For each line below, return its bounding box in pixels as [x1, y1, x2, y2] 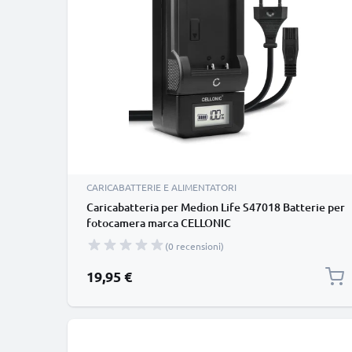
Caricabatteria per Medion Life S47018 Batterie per [86, 200, 345, 214]
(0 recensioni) [165, 240, 224, 252]
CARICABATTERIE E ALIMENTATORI [86, 181, 236, 193]
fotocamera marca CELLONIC [86, 215, 231, 230]
